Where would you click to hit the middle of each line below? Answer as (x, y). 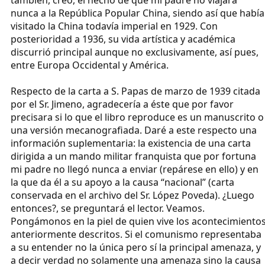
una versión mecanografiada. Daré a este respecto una (134, 130)
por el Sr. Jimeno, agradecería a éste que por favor (122, 104)
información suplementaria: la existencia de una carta (131, 143)
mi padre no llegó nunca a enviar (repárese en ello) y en (135, 169)
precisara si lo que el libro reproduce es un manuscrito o (137, 117)
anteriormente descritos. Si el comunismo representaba (136, 234)
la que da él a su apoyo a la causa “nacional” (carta (122, 182)
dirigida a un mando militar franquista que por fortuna (133, 156)
